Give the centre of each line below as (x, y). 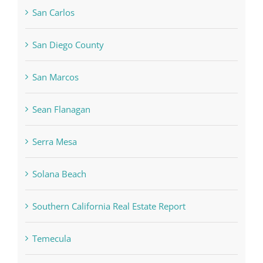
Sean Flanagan (62, 109)
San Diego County (68, 45)
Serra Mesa (55, 142)
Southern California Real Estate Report (109, 206)
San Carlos (54, 13)
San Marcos (56, 77)
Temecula (52, 239)
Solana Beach (60, 174)
